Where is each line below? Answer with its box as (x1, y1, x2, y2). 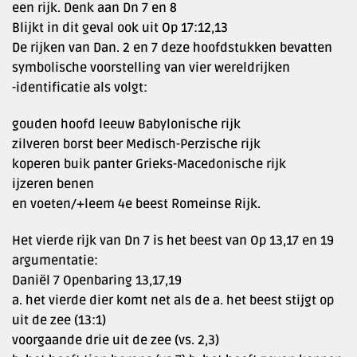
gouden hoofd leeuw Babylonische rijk (12, 116, 241, 132)
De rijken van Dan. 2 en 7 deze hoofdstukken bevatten (12, 39, 332, 56)
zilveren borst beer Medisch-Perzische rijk (12, 135, 261, 152)
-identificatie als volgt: (12, 79, 147, 96)
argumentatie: (12, 252, 98, 269)
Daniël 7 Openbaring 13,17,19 (12, 272, 182, 288)
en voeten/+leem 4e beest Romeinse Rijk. (12, 195, 261, 212)
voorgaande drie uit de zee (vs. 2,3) (12, 331, 219, 348)
